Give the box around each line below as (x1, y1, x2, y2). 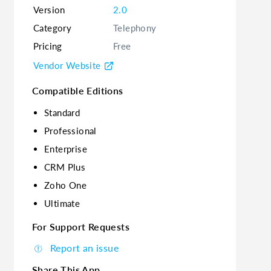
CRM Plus (44, 162, 86, 172)
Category (33, 22, 72, 33)
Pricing (33, 41, 62, 51)
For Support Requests (32, 221, 129, 232)
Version (33, 4, 65, 15)
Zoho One (44, 180, 87, 191)
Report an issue (50, 242, 119, 253)
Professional (44, 125, 97, 136)
